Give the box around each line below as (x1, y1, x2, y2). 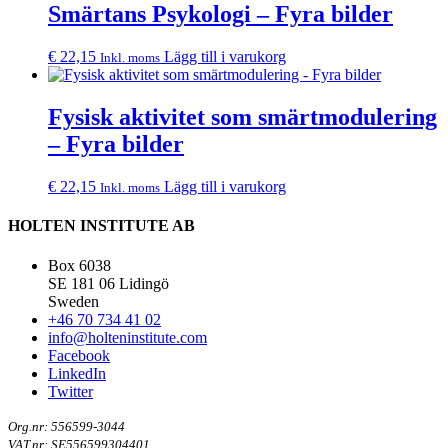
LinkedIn (48, 364, 106, 382)
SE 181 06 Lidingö (48, 274, 169, 292)
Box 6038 (48, 256, 111, 274)
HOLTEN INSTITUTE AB (8, 217, 195, 235)
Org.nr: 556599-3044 (8, 418, 125, 434)
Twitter (48, 382, 93, 400)
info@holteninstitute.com (48, 328, 207, 346)
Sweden (48, 292, 99, 310)
